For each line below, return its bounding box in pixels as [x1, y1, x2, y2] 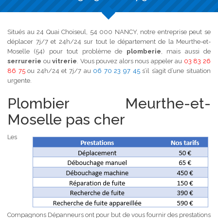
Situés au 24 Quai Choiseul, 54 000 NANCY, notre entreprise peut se [7, 28, 211, 36]
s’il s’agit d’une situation [140, 67, 211, 74]
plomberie [126, 47, 161, 55]
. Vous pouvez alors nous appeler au [77, 57, 184, 65]
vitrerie [50, 57, 77, 65]
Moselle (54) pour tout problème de [7, 47, 127, 55]
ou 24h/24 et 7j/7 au [25, 67, 93, 74]
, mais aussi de [161, 47, 211, 55]
